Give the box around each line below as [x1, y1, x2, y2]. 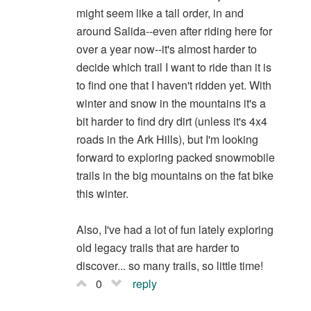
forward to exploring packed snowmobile [76, 149, 275, 166]
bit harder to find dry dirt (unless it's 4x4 [76, 113, 267, 130]
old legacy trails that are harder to [76, 239, 239, 256]
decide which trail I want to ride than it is [76, 59, 271, 76]
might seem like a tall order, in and [76, 5, 244, 22]
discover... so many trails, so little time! [76, 258, 263, 274]
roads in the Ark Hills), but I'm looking [76, 131, 258, 148]
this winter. [76, 185, 128, 202]
